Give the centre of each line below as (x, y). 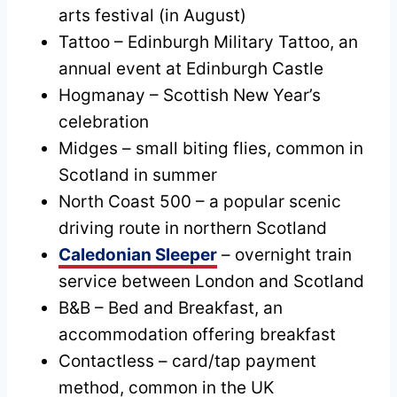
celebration (104, 121)
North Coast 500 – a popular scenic (200, 201)
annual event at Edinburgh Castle (191, 68)
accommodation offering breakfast (197, 334)
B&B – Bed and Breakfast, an (171, 307)
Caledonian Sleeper (138, 254)
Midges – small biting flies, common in (211, 148)
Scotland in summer (138, 175)
